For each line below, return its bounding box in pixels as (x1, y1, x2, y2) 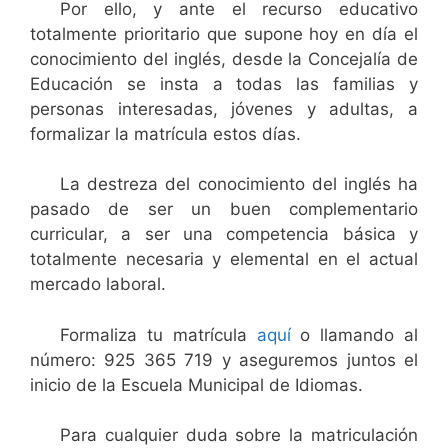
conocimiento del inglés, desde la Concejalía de (30, 48, 418, 69)
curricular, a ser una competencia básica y (30, 224, 418, 244)
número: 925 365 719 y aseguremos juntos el (30, 349, 418, 370)
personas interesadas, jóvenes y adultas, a (30, 98, 418, 119)
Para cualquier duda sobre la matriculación (60, 425, 418, 445)
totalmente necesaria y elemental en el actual (30, 249, 418, 269)
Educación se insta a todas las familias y (30, 73, 418, 94)
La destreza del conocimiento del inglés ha (60, 174, 418, 194)
